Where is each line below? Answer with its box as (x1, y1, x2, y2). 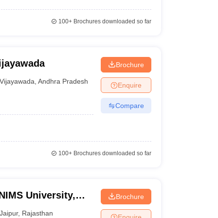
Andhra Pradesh (38, 77, 89, 85)
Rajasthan (22, 209, 54, 217)
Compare (115, 101, 144, 109)
